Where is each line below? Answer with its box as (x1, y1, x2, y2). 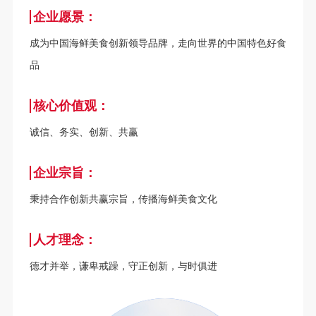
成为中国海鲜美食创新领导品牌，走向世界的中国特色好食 (29, 37, 286, 49)
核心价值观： (32, 98, 109, 113)
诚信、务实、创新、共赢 (29, 126, 138, 138)
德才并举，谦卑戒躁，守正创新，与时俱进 (29, 260, 217, 272)
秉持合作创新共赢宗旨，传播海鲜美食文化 (29, 193, 217, 205)
